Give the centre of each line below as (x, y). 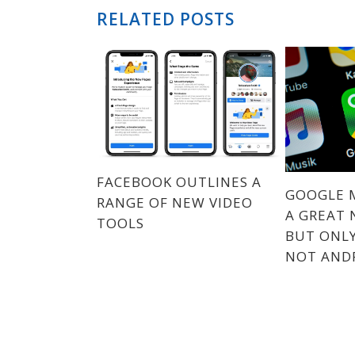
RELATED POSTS (166, 19)
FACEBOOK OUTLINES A (179, 182)
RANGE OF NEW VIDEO (175, 203)
